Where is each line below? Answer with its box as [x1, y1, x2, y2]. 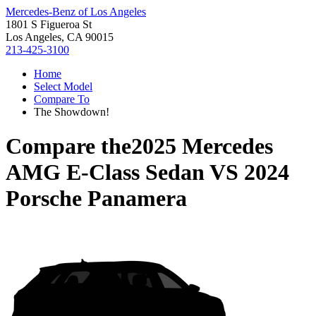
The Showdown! [34, 106, 109, 118]
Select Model [34, 80, 92, 92]
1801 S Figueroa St [6, 18, 92, 30]
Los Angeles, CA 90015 [6, 31, 114, 43]
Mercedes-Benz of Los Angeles [6, 6, 146, 18]
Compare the [6, 133, 131, 159]
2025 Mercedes [131, 133, 273, 159]
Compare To [34, 93, 90, 105]
